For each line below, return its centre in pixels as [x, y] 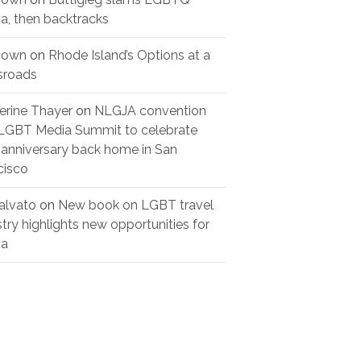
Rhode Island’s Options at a [129, 56]
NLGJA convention [150, 111]
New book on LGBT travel [136, 205]
